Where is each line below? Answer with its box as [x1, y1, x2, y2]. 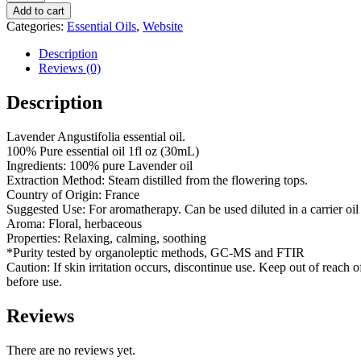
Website [143, 19, 183, 33]
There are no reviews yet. [6, 342, 135, 357]
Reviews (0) [39, 60, 101, 75]
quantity [6, 13, 47, 27]
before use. [6, 274, 62, 288]
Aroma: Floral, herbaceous [6, 216, 142, 230]
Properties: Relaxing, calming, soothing [6, 230, 206, 245]
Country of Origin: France [6, 187, 139, 201]
